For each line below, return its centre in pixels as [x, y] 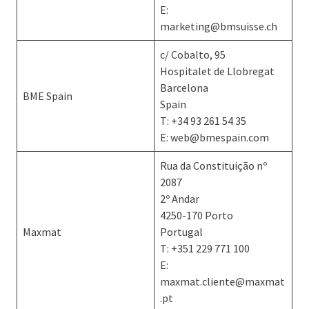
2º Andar [180, 199]
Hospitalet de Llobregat [217, 71]
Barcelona [184, 88]
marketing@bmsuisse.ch [219, 26]
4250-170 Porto [197, 215]
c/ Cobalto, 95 [193, 54]
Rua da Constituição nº [213, 166]
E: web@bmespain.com [215, 137]
